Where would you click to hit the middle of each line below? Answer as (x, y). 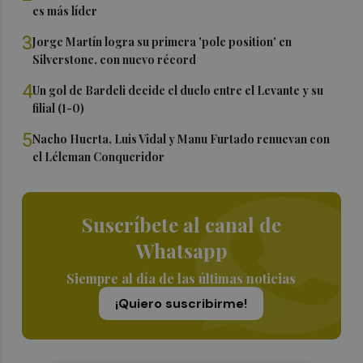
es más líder (65, 11)
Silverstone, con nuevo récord (115, 59)
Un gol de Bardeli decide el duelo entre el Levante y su (178, 90)
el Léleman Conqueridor (99, 156)
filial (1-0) (59, 108)
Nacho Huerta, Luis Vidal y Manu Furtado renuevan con (181, 139)
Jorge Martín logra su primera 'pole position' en (162, 41)
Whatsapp (181, 250)
